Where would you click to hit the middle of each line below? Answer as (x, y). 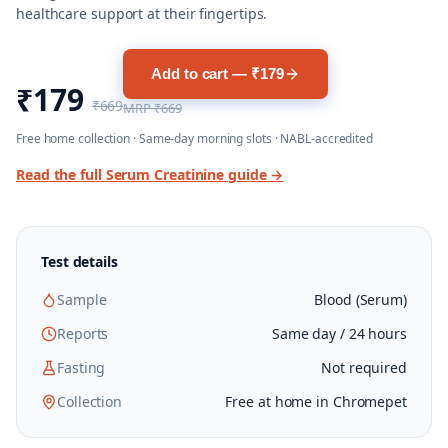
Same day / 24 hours (339, 333)
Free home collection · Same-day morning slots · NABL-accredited (194, 138)
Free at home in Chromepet (316, 401)
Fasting (81, 367)
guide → (254, 174)
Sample (82, 299)
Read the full (61, 174)
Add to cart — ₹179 (217, 73)
